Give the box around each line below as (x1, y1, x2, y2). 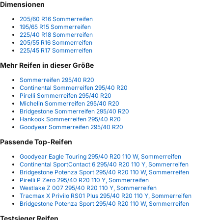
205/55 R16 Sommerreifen (20, 38, 92, 46)
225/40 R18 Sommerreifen (20, 30, 93, 38)
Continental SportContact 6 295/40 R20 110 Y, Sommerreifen (20, 161, 189, 168)
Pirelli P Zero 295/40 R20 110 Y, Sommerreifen (20, 176, 149, 184)
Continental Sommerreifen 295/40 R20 (20, 83, 128, 91)
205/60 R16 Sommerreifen (20, 15, 93, 23)
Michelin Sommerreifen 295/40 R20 (20, 99, 119, 107)
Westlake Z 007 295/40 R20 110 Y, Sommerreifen (20, 184, 157, 192)
